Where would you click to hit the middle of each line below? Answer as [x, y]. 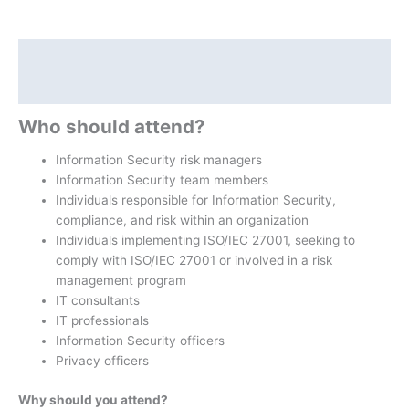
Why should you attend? [93, 399]
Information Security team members [163, 180]
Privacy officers [103, 361]
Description [54, 55]
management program [121, 281]
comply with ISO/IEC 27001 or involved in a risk [194, 261]
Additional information [87, 88]
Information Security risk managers [159, 160]
